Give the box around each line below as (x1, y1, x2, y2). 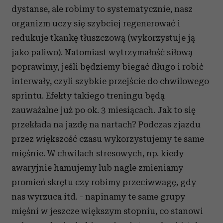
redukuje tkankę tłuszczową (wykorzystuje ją (11, 33, 195, 43)
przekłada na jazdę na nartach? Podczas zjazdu (11, 119, 201, 129)
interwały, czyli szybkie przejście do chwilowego (11, 76, 209, 86)
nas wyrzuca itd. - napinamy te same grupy (11, 192, 185, 202)
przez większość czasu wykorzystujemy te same (11, 134, 204, 144)
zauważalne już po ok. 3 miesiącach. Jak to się (11, 105, 196, 115)
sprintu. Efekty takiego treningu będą (11, 91, 165, 101)
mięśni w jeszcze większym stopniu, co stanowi (11, 206, 203, 216)
